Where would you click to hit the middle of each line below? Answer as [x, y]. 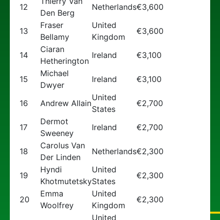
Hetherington [65, 61]
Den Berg [57, 13]
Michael [55, 73]
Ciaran [52, 49]
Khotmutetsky [66, 181]
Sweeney [57, 133]
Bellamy [55, 37]
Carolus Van [63, 145]
